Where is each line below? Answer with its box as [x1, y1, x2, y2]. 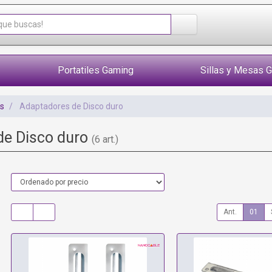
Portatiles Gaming [58, 64, 134, 76]
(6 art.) [91, 134, 118, 145]
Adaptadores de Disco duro [19, 101, 123, 111]
